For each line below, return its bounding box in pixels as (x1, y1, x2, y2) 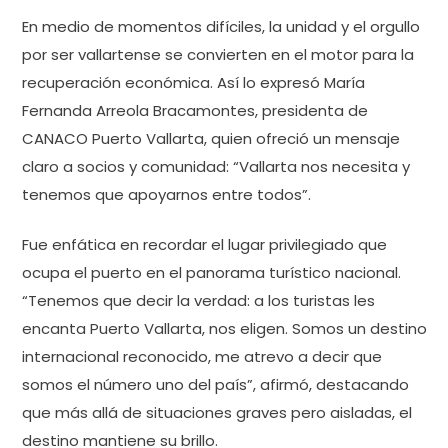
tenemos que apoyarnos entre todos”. (22, 183, 311, 205)
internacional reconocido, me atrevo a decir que (22, 346, 382, 367)
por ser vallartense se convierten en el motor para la (22, 43, 414, 65)
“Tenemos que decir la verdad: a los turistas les (22, 290, 375, 311)
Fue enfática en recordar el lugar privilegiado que (22, 234, 387, 255)
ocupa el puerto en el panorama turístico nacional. (22, 262, 401, 283)
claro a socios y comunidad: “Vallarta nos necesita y (22, 155, 410, 177)
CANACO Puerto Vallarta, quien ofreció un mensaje (22, 127, 400, 149)
